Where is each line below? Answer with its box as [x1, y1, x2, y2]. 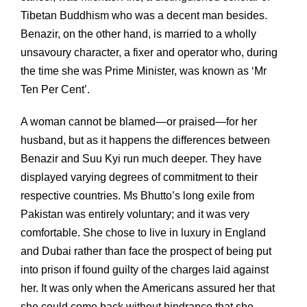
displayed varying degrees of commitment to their [21, 171, 258, 183]
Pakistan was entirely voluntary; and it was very [21, 208, 249, 220]
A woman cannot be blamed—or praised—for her [21, 115, 257, 127]
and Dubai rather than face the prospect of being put [21, 245, 271, 257]
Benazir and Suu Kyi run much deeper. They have [21, 152, 262, 164]
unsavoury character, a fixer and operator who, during [21, 46, 278, 58]
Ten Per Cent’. [21, 83, 90, 95]
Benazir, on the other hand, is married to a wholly [21, 27, 256, 40]
